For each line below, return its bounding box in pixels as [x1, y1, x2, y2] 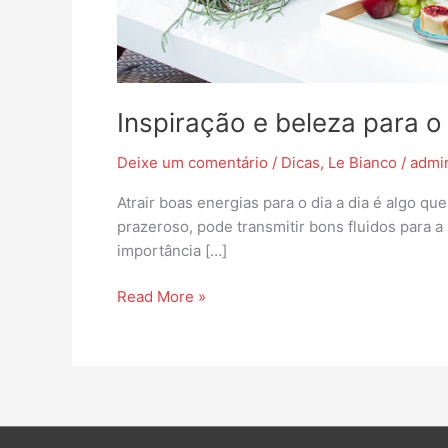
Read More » [117, 287, 206, 306]
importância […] [117, 240, 227, 260]
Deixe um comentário [117, 152, 268, 172]
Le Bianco [328, 152, 397, 172]
